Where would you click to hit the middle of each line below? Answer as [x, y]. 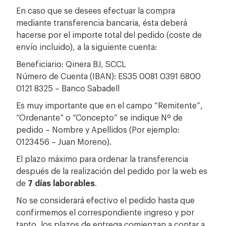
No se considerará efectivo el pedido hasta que [106, 200]
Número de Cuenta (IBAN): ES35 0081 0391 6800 [109, 75]
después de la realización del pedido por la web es [112, 170]
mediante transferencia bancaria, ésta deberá [102, 22]
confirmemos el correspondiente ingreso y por [105, 212]
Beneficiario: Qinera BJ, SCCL [71, 63]
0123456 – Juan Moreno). [64, 141]
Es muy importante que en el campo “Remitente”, [110, 105]
